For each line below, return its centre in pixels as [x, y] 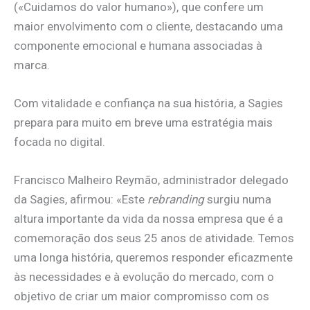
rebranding [176, 199]
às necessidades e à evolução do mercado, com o [144, 276]
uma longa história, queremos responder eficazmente [153, 257]
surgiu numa [238, 199]
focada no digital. [60, 142]
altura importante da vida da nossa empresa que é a [148, 218]
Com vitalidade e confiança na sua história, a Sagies [148, 103]
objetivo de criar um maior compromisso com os [142, 296]
